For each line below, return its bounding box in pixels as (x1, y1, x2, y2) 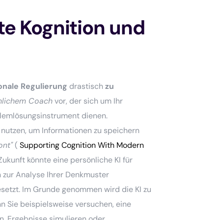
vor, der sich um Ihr (53, 95, 123, 106)
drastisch (67, 81, 106, 91)
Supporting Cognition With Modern (18, 139, 144, 150)
